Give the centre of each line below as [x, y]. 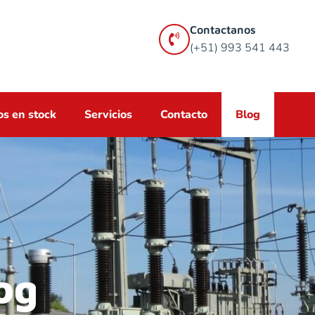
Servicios [108, 115]
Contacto [184, 115]
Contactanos [223, 30]
